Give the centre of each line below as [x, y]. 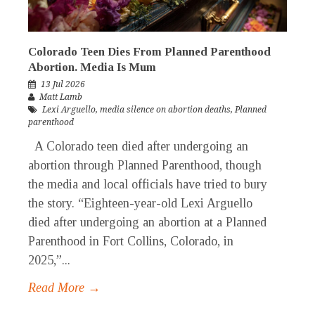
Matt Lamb [61, 97]
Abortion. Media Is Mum [94, 67]
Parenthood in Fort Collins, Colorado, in [131, 242]
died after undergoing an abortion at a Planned [147, 223]
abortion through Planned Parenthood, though [145, 166]
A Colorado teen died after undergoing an [138, 147]
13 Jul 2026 [63, 85]
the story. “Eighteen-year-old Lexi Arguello [140, 204]
